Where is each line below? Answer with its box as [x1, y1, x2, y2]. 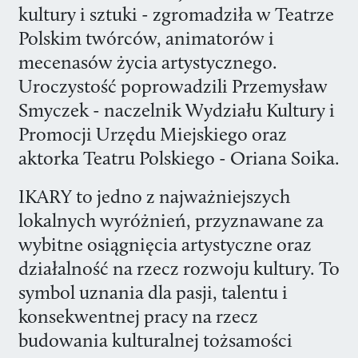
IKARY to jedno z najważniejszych [18, 185, 290, 208]
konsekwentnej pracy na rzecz [18, 304, 258, 328]
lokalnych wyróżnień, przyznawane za [18, 209, 324, 232]
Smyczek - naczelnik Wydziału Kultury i [18, 98, 335, 121]
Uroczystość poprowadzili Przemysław [18, 74, 328, 97]
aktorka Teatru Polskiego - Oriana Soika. [18, 146, 340, 169]
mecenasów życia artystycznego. [18, 50, 277, 74]
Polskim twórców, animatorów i [18, 26, 274, 50]
